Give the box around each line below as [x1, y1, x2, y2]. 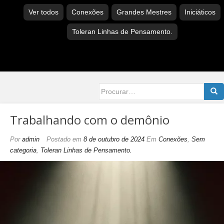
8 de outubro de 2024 [83, 135, 144, 143]
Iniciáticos [184, 8, 215, 16]
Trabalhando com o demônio [10, 111, 169, 128]
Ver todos [28, 8, 58, 16]
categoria [10, 146, 36, 154]
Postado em [44, 135, 83, 143]
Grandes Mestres [116, 8, 171, 16]
